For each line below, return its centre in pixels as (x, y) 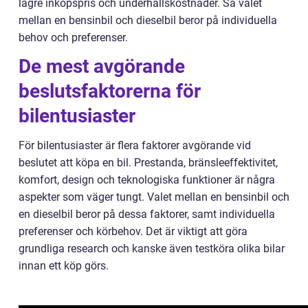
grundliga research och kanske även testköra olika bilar (152, 248)
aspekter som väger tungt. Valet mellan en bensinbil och (154, 197)
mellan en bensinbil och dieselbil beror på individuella (148, 20)
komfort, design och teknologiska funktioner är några (147, 179)
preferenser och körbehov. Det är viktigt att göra (133, 231)
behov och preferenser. (73, 37)
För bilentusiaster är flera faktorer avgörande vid (135, 145)
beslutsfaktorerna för (110, 91)
